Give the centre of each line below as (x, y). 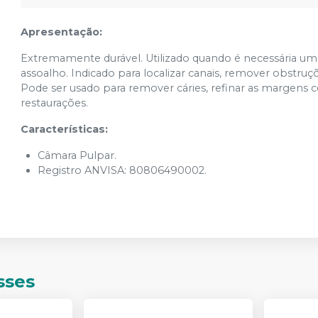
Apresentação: (62, 32)
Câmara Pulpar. (77, 155)
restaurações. (55, 103)
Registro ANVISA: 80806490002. (122, 170)
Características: (65, 129)
